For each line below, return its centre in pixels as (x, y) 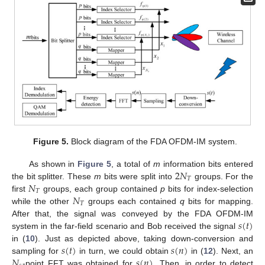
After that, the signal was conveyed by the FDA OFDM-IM (132, 213)
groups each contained (132, 201)
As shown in (53, 164)
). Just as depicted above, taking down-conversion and (144, 238)
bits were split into (138, 176)
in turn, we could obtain (124, 251)
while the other (42, 201)
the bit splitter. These (53, 176)
